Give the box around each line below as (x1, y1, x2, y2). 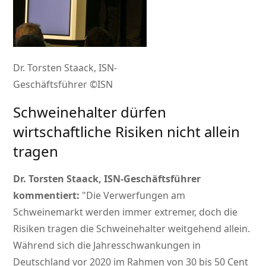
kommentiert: (13, 189, 80, 202)
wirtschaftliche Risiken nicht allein (13, 122, 240, 142)
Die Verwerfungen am (86, 189, 186, 202)
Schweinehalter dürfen (13, 102, 167, 122)
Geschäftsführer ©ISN (13, 78, 113, 91)
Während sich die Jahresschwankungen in (13, 239, 201, 252)
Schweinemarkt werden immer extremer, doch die (13, 205, 238, 219)
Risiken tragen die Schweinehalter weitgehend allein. (13, 222, 251, 236)
